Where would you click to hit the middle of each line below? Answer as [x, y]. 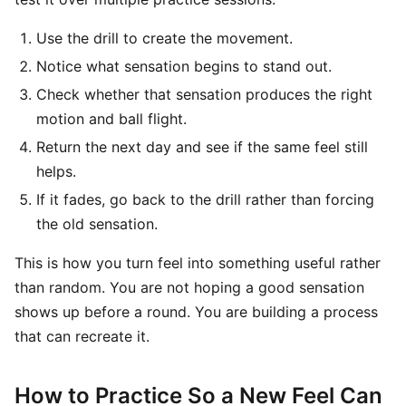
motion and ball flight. [111, 119]
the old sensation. [97, 224]
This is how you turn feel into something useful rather [198, 263]
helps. [56, 171]
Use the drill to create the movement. [164, 38]
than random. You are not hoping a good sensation [189, 287]
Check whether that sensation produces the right [204, 94]
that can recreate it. [82, 336]
